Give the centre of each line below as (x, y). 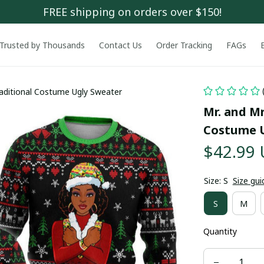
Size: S (216, 181)
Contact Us (120, 45)
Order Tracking (184, 45)
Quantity (220, 231)
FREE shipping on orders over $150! (132, 11)
